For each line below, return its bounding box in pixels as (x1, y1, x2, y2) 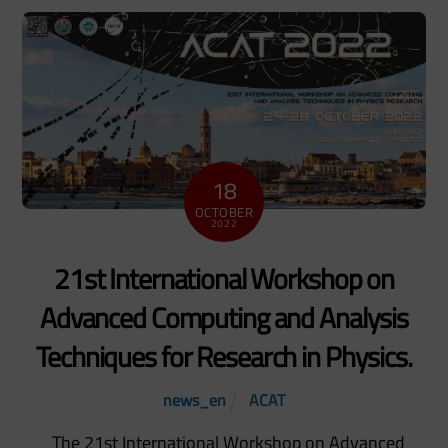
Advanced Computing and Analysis (39, 296, 409, 340)
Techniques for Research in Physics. (36, 335, 412, 379)
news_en (162, 387, 226, 412)
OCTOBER (194, 201, 254, 222)
